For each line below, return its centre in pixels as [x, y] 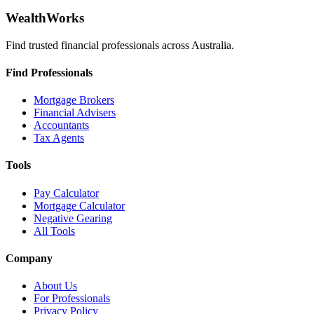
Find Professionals [49, 72]
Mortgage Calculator [79, 205]
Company [29, 258]
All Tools [54, 231]
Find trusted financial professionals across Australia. [120, 45]
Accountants [61, 125]
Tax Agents [59, 138]
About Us [55, 286]
